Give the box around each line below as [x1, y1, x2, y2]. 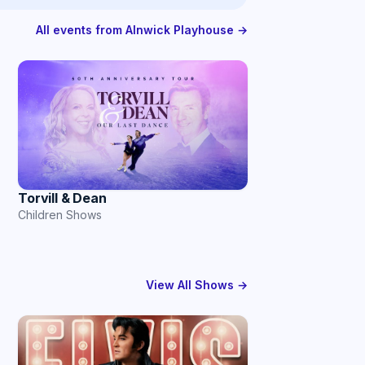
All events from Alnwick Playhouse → [36, 23, 248, 37]
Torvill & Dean [18, 189, 107, 206]
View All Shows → [146, 277, 248, 292]
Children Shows [18, 207, 102, 222]
